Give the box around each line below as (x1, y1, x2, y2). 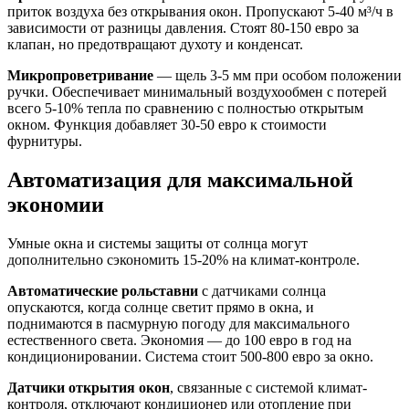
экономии (7, 192, 104, 216)
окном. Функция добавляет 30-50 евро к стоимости (7, 117, 327, 133)
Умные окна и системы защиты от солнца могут (7, 235, 308, 251)
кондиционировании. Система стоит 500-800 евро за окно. (7, 348, 373, 364)
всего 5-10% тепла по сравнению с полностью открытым (7, 100, 363, 117)
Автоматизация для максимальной (7, 167, 353, 192)
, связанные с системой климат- (170, 379, 367, 395)
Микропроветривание (7, 68, 153, 84)
